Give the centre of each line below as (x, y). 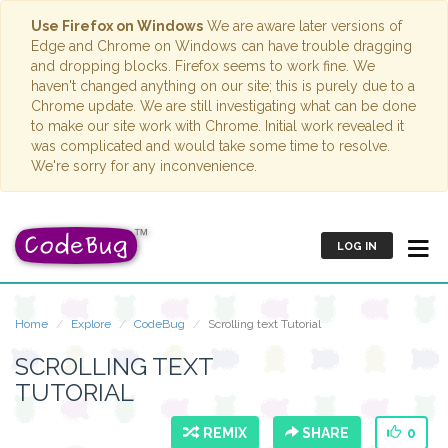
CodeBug (159, 324)
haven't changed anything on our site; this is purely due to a (223, 86)
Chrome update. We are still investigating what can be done (223, 106)
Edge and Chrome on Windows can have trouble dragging (221, 46)
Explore (91, 324)
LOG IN (356, 246)
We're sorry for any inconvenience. (144, 166)
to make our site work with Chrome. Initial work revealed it (217, 126)
